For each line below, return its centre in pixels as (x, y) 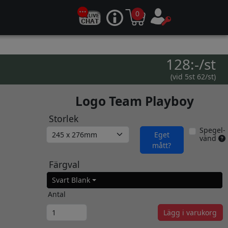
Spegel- (213, 130)
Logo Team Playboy (134, 101)
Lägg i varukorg (190, 212)
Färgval (64, 164)
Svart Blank (71, 180)
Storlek (63, 119)
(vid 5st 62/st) (193, 77)
